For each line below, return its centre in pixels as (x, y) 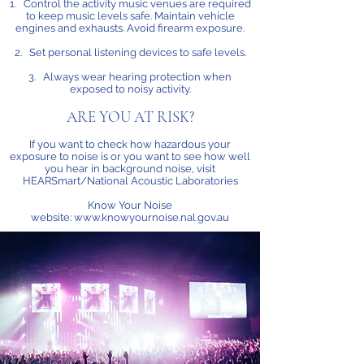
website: (52, 217)
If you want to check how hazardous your (130, 144)
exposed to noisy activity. (130, 89)
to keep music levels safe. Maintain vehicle (130, 16)
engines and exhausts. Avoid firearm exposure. (130, 28)
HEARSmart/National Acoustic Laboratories (130, 181)
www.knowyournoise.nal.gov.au (152, 217)
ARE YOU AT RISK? (130, 117)
